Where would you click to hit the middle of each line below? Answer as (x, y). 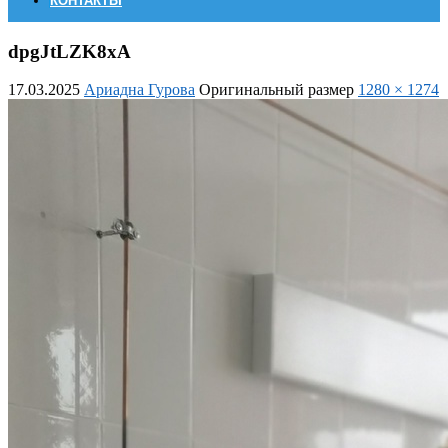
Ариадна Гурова (139, 90)
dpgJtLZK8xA (69, 51)
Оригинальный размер (278, 90)
